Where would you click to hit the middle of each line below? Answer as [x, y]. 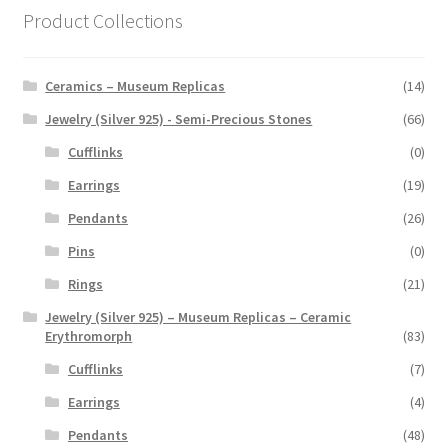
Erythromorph [89, 336]
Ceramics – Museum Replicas [135, 86]
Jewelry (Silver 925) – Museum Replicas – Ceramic [198, 317]
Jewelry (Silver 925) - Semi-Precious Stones [179, 119]
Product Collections [102, 20]
